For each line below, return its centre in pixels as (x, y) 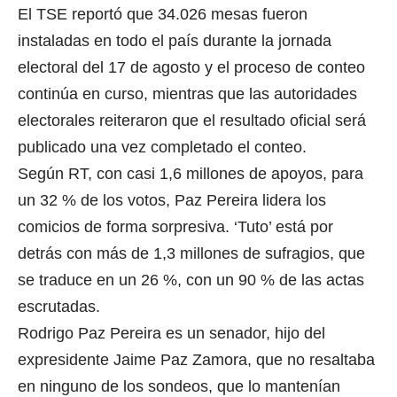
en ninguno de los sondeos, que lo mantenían (179, 386)
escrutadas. (59, 306)
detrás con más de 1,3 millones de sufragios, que (191, 253)
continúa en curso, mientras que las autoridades (187, 93)
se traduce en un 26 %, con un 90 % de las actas (191, 280)
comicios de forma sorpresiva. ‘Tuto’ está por (175, 226)
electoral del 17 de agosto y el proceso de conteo (191, 67)
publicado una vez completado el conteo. (162, 147)
